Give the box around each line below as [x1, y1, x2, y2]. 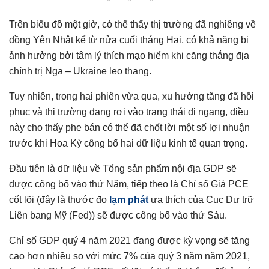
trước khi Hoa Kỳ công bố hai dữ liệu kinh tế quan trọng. [9, 138, 247, 148]
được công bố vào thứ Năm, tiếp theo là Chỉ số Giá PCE [9, 179, 249, 189]
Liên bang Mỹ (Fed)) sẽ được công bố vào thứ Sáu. [9, 210, 227, 220]
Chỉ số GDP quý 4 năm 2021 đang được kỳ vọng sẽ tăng [9, 235, 250, 246]
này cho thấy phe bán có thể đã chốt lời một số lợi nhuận [9, 122, 250, 133]
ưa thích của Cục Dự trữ [148, 195, 254, 205]
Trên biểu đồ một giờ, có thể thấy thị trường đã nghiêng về [9, 19, 256, 29]
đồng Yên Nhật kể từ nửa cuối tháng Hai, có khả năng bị [9, 35, 249, 45]
